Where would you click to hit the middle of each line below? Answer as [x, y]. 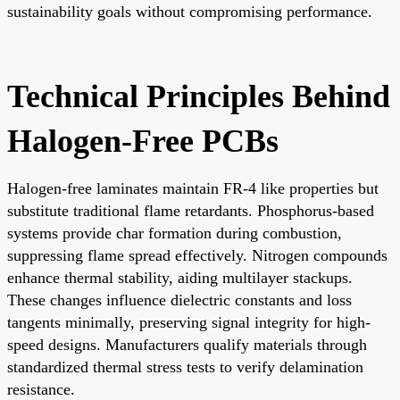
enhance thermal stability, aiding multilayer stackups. [180, 277]
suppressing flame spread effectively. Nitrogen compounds [197, 255]
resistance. [41, 389]
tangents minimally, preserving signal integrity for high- [189, 322]
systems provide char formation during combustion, [175, 233]
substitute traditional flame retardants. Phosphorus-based [191, 210]
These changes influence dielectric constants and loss [179, 300]
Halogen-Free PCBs [143, 141]
